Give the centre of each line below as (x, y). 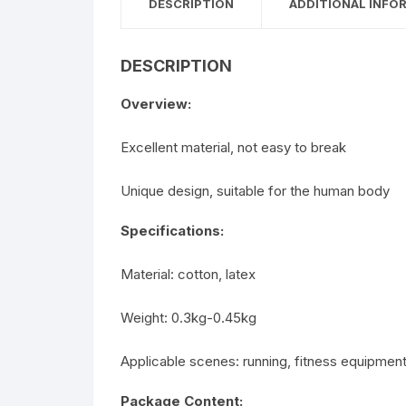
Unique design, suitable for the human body (255, 190)
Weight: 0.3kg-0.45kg (188, 317)
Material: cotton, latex (188, 274)
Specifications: (172, 230)
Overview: (156, 103)
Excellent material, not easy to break (233, 147)
